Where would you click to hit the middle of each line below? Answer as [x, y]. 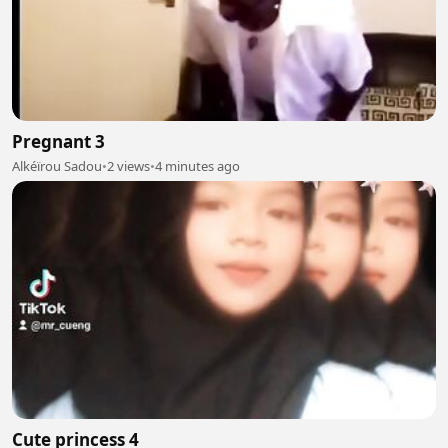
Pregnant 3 [58, 141]
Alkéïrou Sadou [57, 165]
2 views [128, 165]
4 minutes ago [197, 165]
